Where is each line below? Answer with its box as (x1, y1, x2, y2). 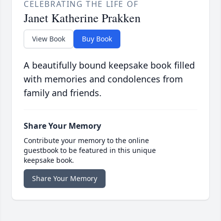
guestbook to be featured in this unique (24, 146, 156, 155)
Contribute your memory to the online (24, 136, 149, 146)
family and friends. (24, 87, 102, 99)
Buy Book (82, 34, 112, 44)
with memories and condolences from (24, 73, 183, 85)
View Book (32, 34, 65, 44)
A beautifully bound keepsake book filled (24, 59, 195, 72)
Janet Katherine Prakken (24, 10, 141, 26)
